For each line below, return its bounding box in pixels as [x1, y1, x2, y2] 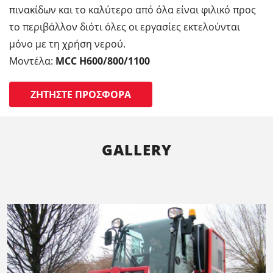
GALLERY [101, 140, 172, 160]
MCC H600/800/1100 [55, 54, 150, 68]
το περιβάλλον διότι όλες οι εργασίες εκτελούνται [9, 20, 240, 34]
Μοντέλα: [9, 54, 55, 68]
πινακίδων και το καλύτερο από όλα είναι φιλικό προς [9, 3, 256, 17]
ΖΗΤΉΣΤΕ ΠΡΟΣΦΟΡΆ [30, 88, 131, 102]
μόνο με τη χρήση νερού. [9, 37, 126, 51]
